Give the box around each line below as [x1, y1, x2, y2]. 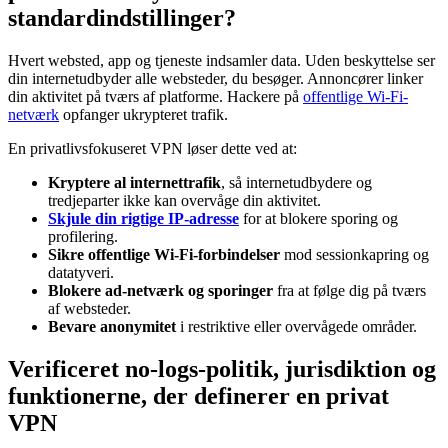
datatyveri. [48, 263, 114, 281]
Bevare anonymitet [48, 317, 176, 335]
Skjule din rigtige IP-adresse [48, 209, 239, 227]
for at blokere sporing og [239, 209, 398, 227]
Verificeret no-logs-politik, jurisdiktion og [8, 355, 436, 382]
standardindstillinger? [8, 5, 236, 32]
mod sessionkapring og [280, 245, 429, 263]
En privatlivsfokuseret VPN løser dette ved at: [8, 139, 297, 157]
